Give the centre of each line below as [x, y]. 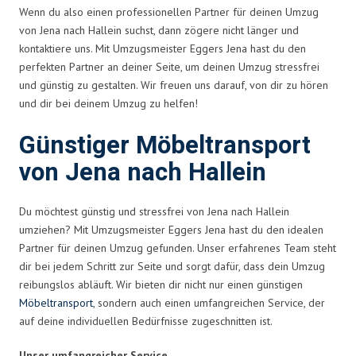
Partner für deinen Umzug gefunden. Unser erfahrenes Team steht [178, 248]
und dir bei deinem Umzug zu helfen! [108, 103]
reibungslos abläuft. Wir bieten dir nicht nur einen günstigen [161, 284]
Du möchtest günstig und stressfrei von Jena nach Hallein [154, 211]
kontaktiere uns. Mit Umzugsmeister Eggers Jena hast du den [163, 48]
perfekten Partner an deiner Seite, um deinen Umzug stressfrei [169, 66]
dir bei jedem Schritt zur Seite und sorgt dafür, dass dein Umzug [172, 266]
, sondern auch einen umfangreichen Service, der [209, 302]
